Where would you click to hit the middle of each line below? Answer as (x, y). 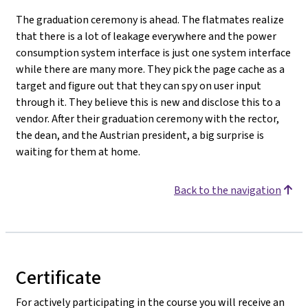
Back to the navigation (228, 190)
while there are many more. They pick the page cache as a (150, 69)
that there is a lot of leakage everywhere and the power (146, 36)
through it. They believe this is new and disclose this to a (148, 102)
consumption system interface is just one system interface (153, 52)
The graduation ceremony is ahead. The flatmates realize (150, 19)
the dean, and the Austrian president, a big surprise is (140, 135)
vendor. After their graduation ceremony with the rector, (147, 118)
